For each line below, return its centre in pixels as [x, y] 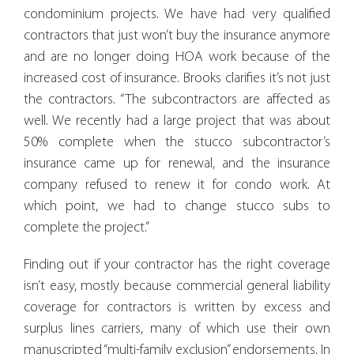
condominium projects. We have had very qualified [177, 14]
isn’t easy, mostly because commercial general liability [177, 286]
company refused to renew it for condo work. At [177, 185]
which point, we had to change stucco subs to [177, 206]
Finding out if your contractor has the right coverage [177, 265]
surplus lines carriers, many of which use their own [177, 329]
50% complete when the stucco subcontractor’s [177, 142]
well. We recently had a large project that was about [177, 121]
